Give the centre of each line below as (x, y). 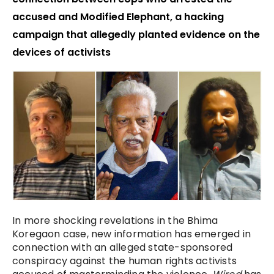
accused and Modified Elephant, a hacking (118, 17)
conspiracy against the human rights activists (125, 261)
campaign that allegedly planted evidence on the (136, 35)
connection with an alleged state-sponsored (123, 248)
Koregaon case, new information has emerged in (132, 234)
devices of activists (61, 53)
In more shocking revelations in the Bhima (115, 221)
